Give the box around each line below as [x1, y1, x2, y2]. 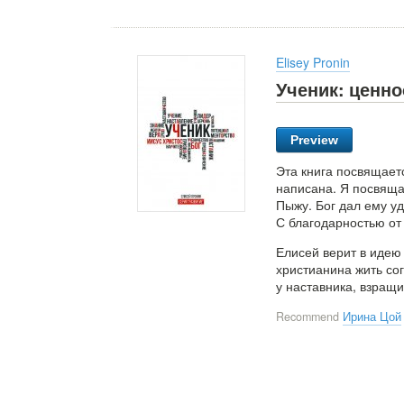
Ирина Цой [343, 308, 401, 325]
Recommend [276, 308, 343, 325]
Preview [290, 132, 338, 147]
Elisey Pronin [276, 52, 350, 71]
